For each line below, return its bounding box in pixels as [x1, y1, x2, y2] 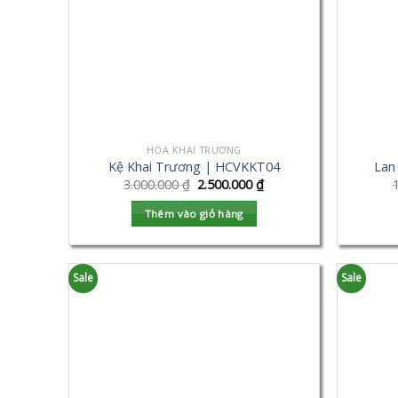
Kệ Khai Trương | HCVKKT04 [107, 158, 280, 176]
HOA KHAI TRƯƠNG [146, 142, 242, 156]
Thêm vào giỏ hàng [144, 207, 243, 221]
